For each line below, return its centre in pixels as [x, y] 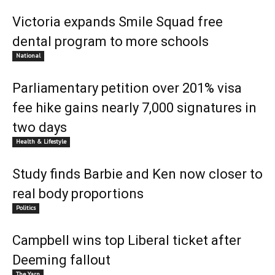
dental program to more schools [110, 41]
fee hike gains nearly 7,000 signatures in [134, 108]
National [28, 56]
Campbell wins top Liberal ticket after [127, 240]
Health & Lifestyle [41, 141]
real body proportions [78, 194]
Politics [26, 208]
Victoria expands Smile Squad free [118, 22]
